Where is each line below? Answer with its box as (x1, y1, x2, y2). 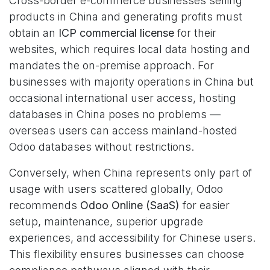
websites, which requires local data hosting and (9, 43, 250, 55)
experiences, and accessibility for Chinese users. (9, 231, 256, 244)
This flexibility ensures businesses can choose (9, 248, 244, 260)
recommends (9, 199, 80, 212)
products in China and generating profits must (9, 10, 242, 23)
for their (174, 27, 216, 39)
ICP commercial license (58, 27, 174, 39)
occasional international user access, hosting (9, 92, 236, 104)
